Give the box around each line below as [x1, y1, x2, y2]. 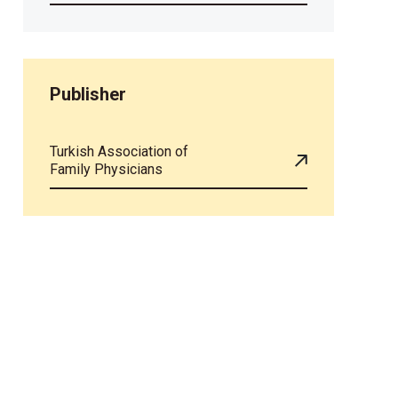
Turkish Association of [50, 143, 188, 161]
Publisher [50, 84, 126, 106]
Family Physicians [50, 161, 163, 179]
